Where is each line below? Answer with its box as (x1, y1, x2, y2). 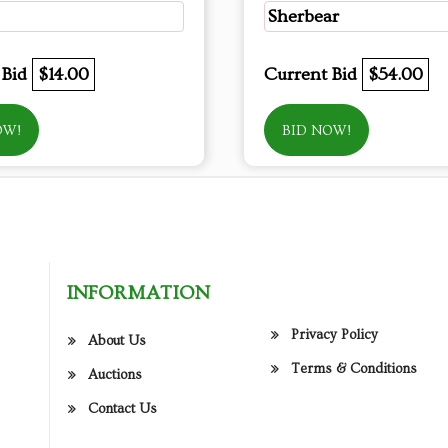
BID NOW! (282, 123, 351, 139)
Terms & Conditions (291, 361, 418, 378)
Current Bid (264, 64, 362, 85)
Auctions (88, 366, 142, 383)
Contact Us (88, 400, 157, 417)
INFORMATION (66, 281, 210, 304)
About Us (88, 332, 146, 349)
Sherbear (267, 6, 339, 27)
